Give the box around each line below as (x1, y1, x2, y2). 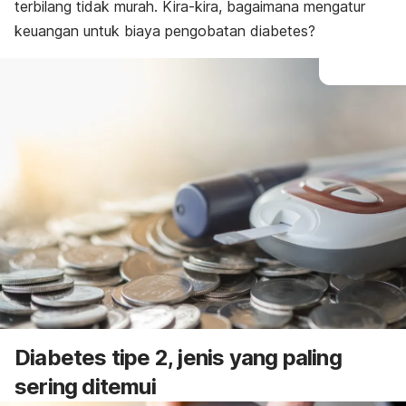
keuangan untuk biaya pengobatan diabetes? (14, 22, 315, 40)
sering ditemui (14, 372, 156, 400)
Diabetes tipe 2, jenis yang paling (14, 343, 342, 371)
